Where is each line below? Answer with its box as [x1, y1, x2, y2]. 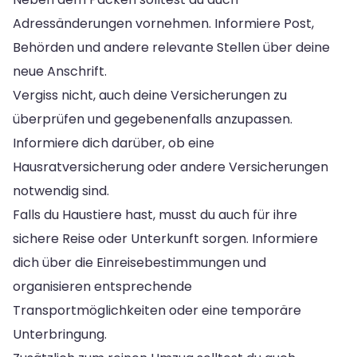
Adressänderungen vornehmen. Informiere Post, [13, 14, 314, 33]
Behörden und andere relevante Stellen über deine [13, 37, 330, 57]
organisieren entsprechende [13, 277, 192, 296]
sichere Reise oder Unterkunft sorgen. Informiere [13, 229, 318, 248]
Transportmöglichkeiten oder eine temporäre [13, 300, 301, 320]
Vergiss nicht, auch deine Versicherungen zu [13, 85, 287, 104]
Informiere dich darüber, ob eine [13, 133, 214, 152]
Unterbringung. [13, 324, 107, 343]
